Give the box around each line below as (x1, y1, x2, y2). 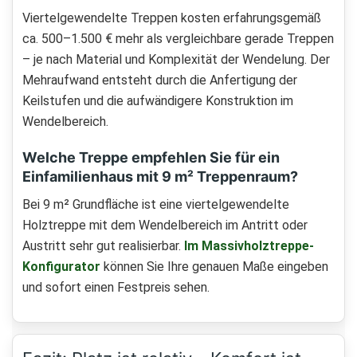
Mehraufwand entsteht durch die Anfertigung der (22, 73, 297, 88)
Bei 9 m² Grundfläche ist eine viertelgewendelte (22, 197, 289, 213)
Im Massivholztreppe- (184, 238, 314, 254)
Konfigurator (22, 259, 100, 275)
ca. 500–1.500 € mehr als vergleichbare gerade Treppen (22, 31, 334, 47)
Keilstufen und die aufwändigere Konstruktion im (22, 93, 293, 109)
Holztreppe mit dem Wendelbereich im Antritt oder (22, 218, 308, 233)
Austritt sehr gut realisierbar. (22, 238, 184, 254)
